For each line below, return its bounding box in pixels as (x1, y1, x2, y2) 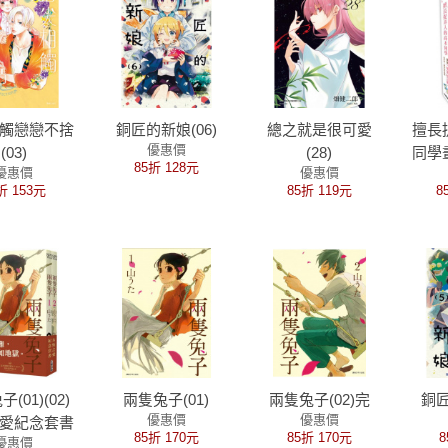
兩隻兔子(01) (123, 391, 210, 408)
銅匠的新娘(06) (115, 121, 217, 138)
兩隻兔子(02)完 (268, 391, 370, 408)
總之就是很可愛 (266, 121, 372, 138)
